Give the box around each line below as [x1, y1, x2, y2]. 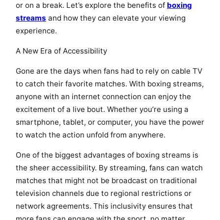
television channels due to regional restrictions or [16, 189, 192, 198]
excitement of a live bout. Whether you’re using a [16, 105, 189, 114]
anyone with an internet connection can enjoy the [16, 92, 191, 102]
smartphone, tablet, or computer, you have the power [16, 117, 204, 127]
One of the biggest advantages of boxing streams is [16, 150, 198, 160]
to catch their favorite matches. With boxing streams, [16, 79, 204, 89]
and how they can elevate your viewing [46, 13, 186, 23]
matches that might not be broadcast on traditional [16, 176, 197, 186]
